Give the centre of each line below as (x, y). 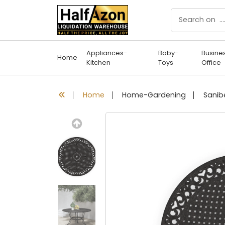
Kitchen (98, 62)
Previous (114, 117)
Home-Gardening (154, 95)
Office (211, 62)
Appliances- (107, 53)
